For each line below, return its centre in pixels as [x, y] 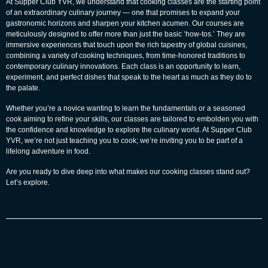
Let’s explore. [28, 182]
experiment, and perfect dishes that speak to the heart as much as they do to [129, 77]
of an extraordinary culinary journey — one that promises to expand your [123, 12]
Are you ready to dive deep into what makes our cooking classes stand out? [128, 171]
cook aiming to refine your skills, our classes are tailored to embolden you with [132, 119]
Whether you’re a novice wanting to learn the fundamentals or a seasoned [126, 108]
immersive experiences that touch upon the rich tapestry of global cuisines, [127, 45]
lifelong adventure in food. [48, 151]
